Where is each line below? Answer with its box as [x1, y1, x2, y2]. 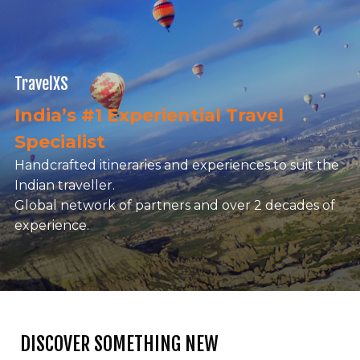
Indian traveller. [14, 178, 115, 194]
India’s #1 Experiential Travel [14, 104, 284, 127]
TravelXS [14, 74, 68, 95]
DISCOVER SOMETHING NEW [20, 332, 219, 357]
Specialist [14, 131, 105, 153]
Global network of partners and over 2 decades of [14, 198, 335, 214]
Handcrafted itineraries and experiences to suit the [14, 157, 339, 174]
